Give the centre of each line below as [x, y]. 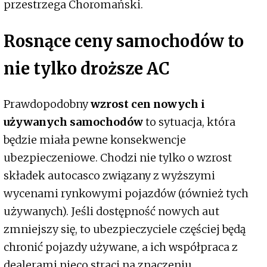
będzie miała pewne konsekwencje [95, 139]
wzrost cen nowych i [148, 104]
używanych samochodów [73, 122]
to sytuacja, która [189, 122]
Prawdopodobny [47, 104]
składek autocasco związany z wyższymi [109, 175]
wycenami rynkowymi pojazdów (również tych [126, 193]
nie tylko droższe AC [87, 68]
